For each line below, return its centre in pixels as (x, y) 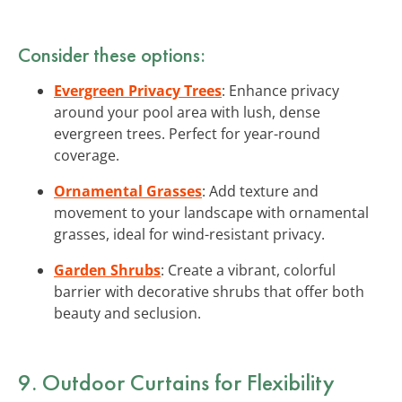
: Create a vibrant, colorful (248, 270)
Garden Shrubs (107, 270)
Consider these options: (112, 54)
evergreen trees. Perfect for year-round (187, 133)
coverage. (87, 155)
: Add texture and (260, 191)
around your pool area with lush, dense (187, 112)
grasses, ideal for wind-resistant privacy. (189, 234)
